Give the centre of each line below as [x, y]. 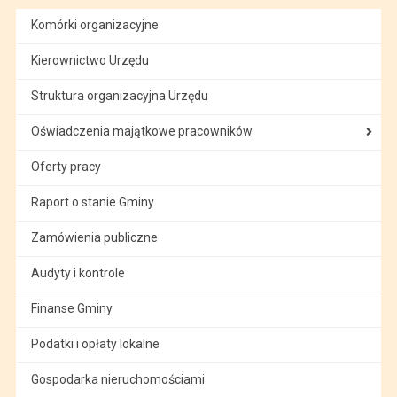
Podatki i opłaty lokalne [95, 343]
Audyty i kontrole [78, 272]
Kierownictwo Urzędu [90, 60]
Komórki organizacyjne [94, 24]
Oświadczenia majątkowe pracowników [141, 131]
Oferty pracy [66, 166]
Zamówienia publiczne [94, 237]
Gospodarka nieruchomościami [117, 379]
